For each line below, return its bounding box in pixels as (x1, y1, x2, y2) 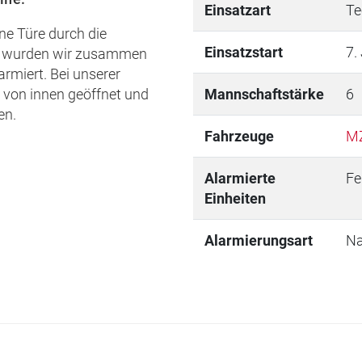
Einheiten (204, 189, 266, 207)
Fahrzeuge (204, 127, 274, 145)
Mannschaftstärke (204, 85, 324, 103)
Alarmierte (204, 169, 276, 187)
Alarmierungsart (204, 231, 313, 249)
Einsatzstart (204, 43, 283, 61)
